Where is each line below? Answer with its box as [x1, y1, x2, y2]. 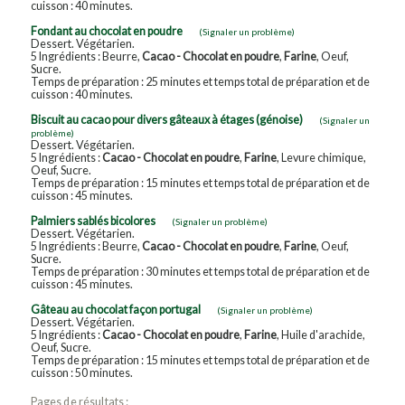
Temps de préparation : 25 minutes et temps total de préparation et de [30, 74, 370, 89]
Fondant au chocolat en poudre [30, 24, 183, 38]
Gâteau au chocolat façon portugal [30, 302, 201, 316]
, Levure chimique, [276, 150, 366, 165]
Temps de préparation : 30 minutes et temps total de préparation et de [30, 264, 370, 278]
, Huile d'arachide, [276, 327, 365, 342]
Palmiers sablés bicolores [30, 213, 155, 228]
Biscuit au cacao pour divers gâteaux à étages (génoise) [30, 112, 303, 127]
